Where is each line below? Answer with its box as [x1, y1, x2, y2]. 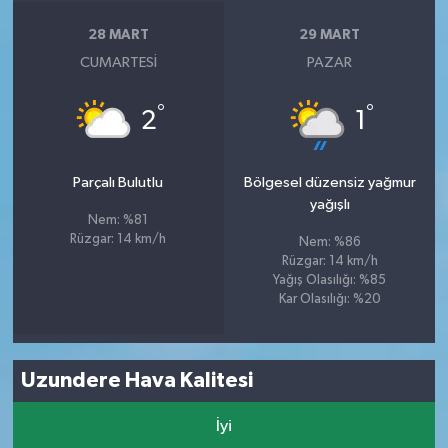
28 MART [87, 28, 149, 42]
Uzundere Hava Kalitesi [21, 370, 254, 391]
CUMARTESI [79, 54, 157, 70]
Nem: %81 [88, 213, 149, 227]
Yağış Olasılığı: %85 [273, 273, 387, 287]
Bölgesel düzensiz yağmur [243, 174, 416, 190]
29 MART [299, 28, 361, 42]
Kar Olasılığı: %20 [278, 292, 381, 306]
